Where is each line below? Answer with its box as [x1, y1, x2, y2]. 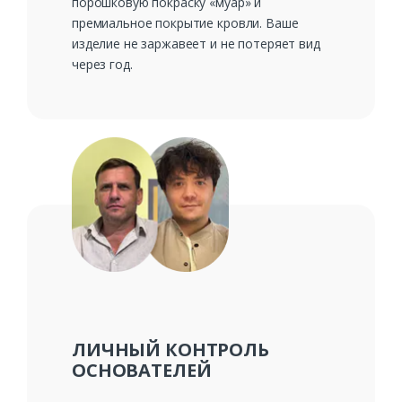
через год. [72, 56, 133, 74]
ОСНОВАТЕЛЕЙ [72, 358, 212, 383]
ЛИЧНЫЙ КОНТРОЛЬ [72, 337, 269, 363]
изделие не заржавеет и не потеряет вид [72, 35, 320, 53]
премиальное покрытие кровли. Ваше [72, 14, 299, 32]
